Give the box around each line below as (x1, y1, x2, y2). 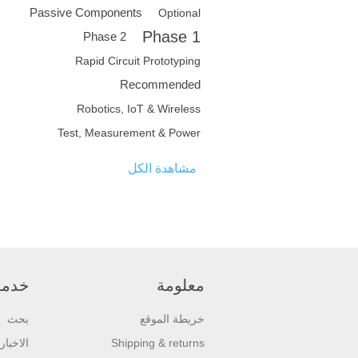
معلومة (157, 276, 205, 295)
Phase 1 (142, 28, 201, 46)
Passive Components (30, 6, 142, 20)
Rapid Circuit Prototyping (75, 54, 201, 68)
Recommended (120, 78, 201, 92)
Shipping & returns (111, 336, 205, 350)
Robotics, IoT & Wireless (77, 102, 201, 116)
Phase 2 (83, 30, 126, 44)
